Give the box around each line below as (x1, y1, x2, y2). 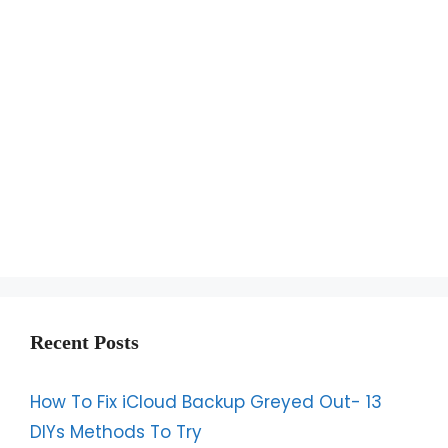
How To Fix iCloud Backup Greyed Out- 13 (30, 390, 382, 414)
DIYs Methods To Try (30, 420, 202, 444)
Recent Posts (30, 331, 139, 353)
